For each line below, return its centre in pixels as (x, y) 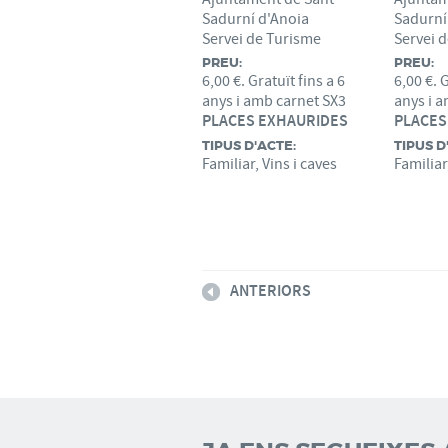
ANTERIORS (270, 291)
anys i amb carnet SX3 (274, 101)
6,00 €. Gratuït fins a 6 (273, 81)
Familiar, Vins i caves (269, 164)
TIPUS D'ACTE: (249, 145)
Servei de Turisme (261, 39)
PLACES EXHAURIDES (275, 121)
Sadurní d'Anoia (255, 19)
